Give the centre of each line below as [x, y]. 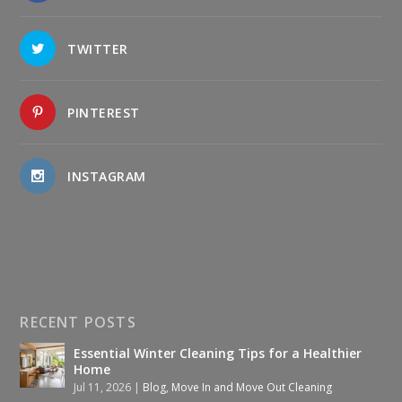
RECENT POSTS [78, 322]
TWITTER [98, 48]
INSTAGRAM [107, 176]
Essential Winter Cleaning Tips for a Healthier [218, 353]
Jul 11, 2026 [103, 387]
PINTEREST [104, 112]
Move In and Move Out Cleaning [252, 387]
